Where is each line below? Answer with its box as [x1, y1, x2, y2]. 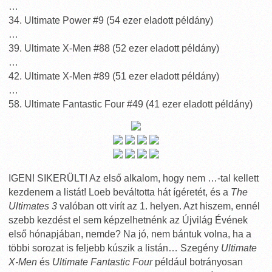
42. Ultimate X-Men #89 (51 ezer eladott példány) [8, 71, 219, 81]
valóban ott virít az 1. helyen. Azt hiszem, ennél [57, 201, 260, 211]
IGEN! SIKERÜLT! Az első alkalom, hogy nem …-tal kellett [8, 173, 259, 183]
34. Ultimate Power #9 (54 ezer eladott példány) [8, 15, 213, 25]
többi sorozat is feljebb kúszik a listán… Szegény [8, 243, 221, 253]
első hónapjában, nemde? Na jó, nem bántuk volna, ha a [8, 229, 251, 239]
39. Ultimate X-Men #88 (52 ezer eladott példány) [8, 43, 219, 53]
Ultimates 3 [8, 201, 57, 211]
